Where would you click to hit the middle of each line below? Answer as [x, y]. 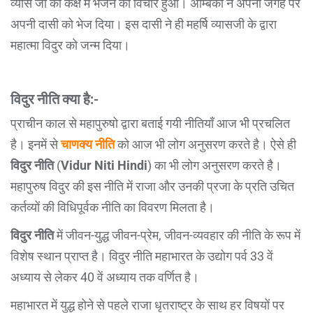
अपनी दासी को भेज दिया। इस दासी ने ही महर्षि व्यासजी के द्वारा [144, 24]
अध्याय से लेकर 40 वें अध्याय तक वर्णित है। [105, 277]
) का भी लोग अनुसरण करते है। [214, 165]
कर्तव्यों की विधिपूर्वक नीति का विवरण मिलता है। [112, 207]
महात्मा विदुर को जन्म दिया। [70, 45]
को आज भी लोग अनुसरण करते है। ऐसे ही [205, 144]
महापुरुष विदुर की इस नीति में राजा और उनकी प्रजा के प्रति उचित [152, 186]
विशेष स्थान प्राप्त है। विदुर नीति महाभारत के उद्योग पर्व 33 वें [142, 256]
